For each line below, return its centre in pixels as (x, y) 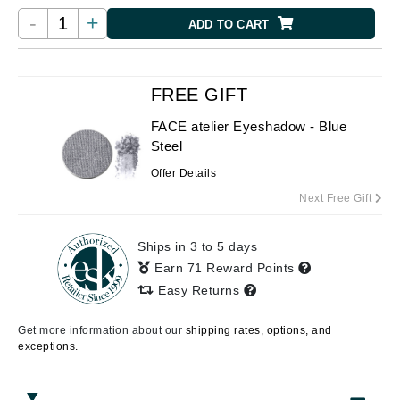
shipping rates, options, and (258, 330)
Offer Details (183, 173)
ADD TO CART (229, 25)
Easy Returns (199, 290)
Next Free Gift (337, 198)
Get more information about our (102, 330)
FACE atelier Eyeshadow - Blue (249, 126)
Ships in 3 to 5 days (197, 246)
